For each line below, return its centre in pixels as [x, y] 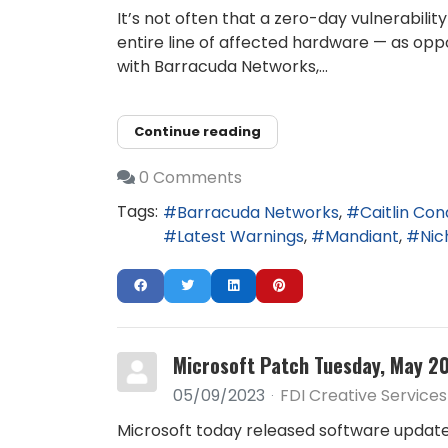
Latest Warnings [240, 237]
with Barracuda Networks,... [222, 67]
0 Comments [190, 178]
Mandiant [362, 237]
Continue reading [197, 132]
